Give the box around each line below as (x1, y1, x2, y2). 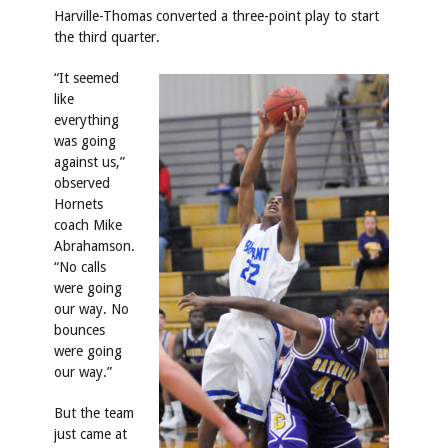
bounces (54, 322, 105, 338)
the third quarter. (54, 29, 160, 45)
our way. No (54, 301, 129, 317)
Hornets (54, 196, 103, 212)
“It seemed (54, 70, 119, 86)
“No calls (54, 259, 106, 275)
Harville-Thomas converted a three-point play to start (54, 8, 379, 24)
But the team (54, 405, 134, 421)
